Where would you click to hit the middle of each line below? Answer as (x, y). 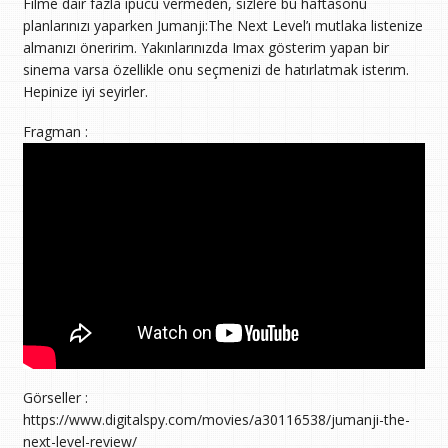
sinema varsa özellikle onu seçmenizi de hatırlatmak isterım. (215, 69)
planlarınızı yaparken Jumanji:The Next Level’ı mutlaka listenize (222, 25)
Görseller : (55, 398)
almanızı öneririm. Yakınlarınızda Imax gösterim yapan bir (205, 47)
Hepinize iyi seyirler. (85, 91)
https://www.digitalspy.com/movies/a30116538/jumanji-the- (216, 420)
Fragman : (55, 131)
